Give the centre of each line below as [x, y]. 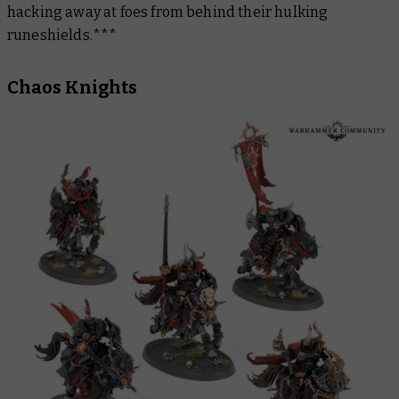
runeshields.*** [62, 35]
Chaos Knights [72, 87]
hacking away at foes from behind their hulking [168, 12]
